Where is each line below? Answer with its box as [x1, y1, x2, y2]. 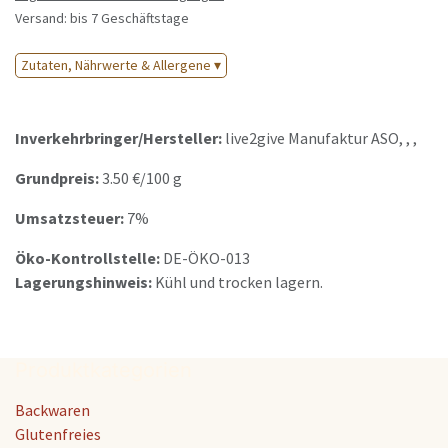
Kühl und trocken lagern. [155, 272, 323, 293]
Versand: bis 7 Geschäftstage [15, 9, 189, 28]
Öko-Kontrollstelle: [15, 248, 163, 269]
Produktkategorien [15, 358, 192, 383]
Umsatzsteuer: [15, 208, 127, 229]
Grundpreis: [15, 168, 102, 189]
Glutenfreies [15, 424, 101, 445]
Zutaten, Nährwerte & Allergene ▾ [21, 56, 221, 75]
